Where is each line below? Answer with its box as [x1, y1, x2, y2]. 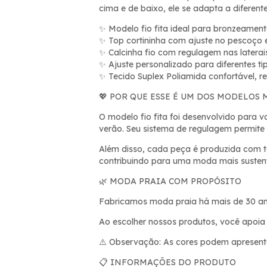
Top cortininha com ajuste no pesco [106, 35, 252, 46]
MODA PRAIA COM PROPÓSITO [107, 175, 241, 187]
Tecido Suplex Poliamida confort [106, 70, 238, 82]
